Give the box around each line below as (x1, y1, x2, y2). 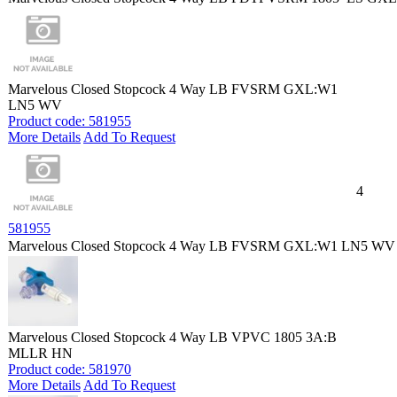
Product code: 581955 (8, 113, 131, 128)
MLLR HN (8, 346, 73, 361)
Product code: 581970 (8, 362, 131, 377)
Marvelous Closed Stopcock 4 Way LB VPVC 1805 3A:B (8, 330, 337, 345)
